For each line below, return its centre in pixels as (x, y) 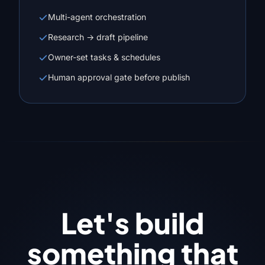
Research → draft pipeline (98, 37)
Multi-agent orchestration (97, 17)
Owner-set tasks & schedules (104, 57)
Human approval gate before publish (119, 77)
